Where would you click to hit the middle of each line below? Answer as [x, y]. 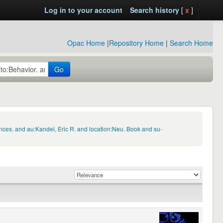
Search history [154, 10]
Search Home [191, 43]
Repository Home [136, 43]
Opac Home [86, 43]
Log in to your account [83, 10]
